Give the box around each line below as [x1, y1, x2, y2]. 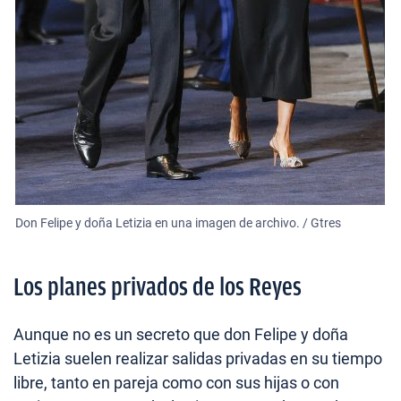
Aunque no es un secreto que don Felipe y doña [13, 324, 348, 344]
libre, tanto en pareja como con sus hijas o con [13, 372, 339, 392]
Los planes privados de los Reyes [13, 272, 302, 301]
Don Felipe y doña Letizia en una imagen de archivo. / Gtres [15, 215, 342, 230]
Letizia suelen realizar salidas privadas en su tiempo [13, 348, 382, 368]
